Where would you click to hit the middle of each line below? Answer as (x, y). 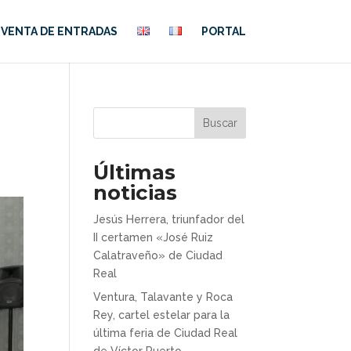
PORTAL (223, 31)
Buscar (220, 123)
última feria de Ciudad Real (166, 333)
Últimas (135, 172)
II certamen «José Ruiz (154, 237)
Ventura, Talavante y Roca (163, 297)
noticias (136, 193)
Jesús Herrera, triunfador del (169, 219)
